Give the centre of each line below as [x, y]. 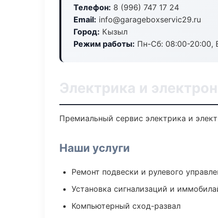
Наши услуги [95, 148]
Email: [85, 19]
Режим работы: [104, 44]
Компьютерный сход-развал [126, 206]
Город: [87, 32]
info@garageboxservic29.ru [149, 19]
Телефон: [92, 7]
